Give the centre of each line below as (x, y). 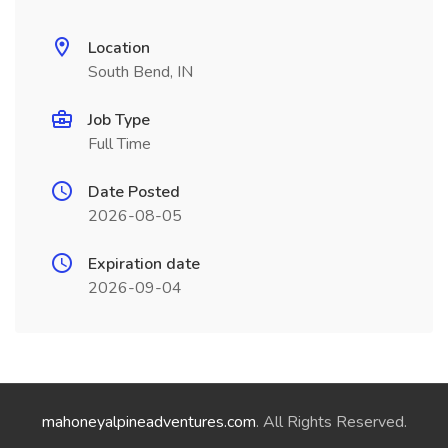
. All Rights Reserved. (331, 422)
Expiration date (144, 264)
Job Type (119, 120)
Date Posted (134, 192)
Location (119, 48)
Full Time (119, 144)
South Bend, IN (140, 72)
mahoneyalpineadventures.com (148, 422)
